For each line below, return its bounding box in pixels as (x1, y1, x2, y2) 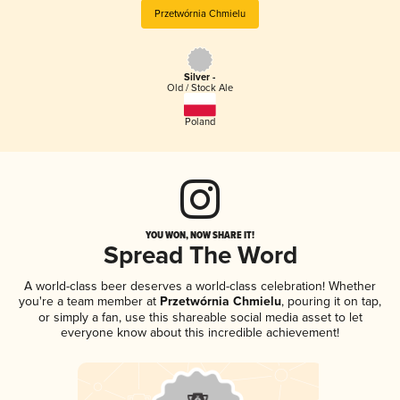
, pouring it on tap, (281, 293, 381, 309)
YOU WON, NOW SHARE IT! (146, 227, 254, 242)
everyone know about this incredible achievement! (61, 324, 339, 340)
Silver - (184, 71, 216, 85)
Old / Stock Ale (166, 82, 233, 95)
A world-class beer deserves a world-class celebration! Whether (24, 278, 376, 294)
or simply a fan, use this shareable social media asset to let (37, 309, 362, 325)
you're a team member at (19, 293, 156, 309)
